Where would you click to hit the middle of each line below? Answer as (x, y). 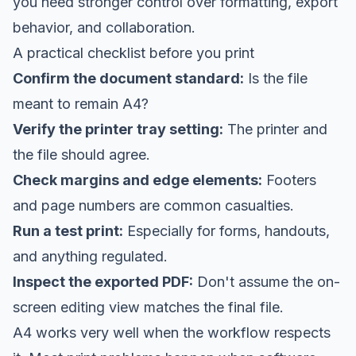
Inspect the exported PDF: (103, 281)
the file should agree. (81, 154)
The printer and (275, 129)
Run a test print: (68, 230)
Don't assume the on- (267, 281)
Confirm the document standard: (128, 78)
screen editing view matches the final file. (148, 307)
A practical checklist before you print (133, 52)
